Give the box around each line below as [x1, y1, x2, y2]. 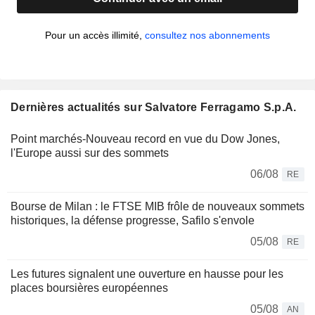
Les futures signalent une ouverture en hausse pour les [11, 268, 283, 281]
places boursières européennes [11, 282, 168, 295]
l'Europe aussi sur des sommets [11, 147, 169, 160]
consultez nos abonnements [145, 30, 270, 41]
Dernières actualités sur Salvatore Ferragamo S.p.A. [11, 101, 297, 114]
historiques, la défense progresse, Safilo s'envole [11, 214, 255, 227]
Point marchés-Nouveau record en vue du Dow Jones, [11, 133, 280, 146]
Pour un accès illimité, [45, 30, 145, 41]
